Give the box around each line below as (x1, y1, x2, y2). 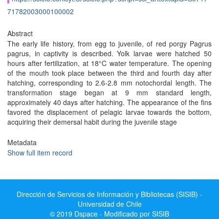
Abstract (7, 28, 33, 38)
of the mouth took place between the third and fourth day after (7, 68, 212, 78)
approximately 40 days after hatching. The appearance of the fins (7, 97, 212, 107)
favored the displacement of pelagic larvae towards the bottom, (7, 107, 212, 117)
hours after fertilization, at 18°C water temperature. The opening (7, 58, 212, 68)
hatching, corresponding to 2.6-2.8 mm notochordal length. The (7, 78, 212, 88)
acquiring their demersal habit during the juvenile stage (7, 117, 177, 127)
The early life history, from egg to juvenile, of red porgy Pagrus (7, 39, 212, 48)
